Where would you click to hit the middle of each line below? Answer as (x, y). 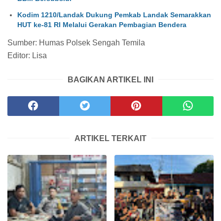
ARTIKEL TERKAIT (110, 138)
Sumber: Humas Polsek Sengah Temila (77, 42)
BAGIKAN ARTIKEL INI (110, 79)
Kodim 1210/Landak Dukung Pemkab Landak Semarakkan (114, 15)
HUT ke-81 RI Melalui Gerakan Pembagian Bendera (102, 24)
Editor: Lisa (27, 55)
